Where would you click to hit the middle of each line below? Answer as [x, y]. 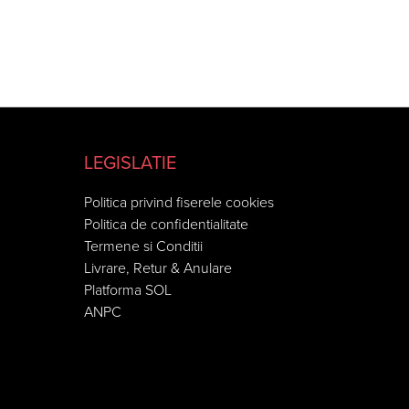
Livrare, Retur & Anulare [158, 268]
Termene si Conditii [143, 246]
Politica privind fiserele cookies [179, 203]
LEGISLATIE [130, 163]
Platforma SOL [128, 290]
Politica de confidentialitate [166, 225]
